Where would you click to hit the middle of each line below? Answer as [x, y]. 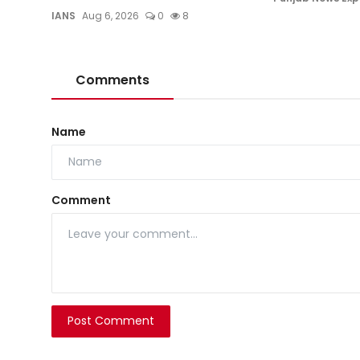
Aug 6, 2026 [110, 15]
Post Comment [111, 321]
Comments [112, 80]
